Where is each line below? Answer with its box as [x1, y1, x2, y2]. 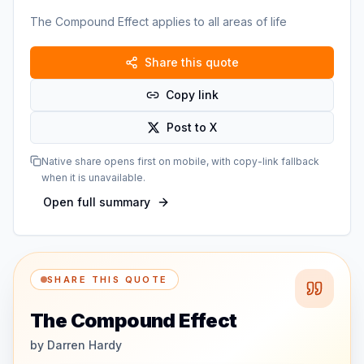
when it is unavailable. [41, 171, 145, 184]
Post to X [167, 120, 217, 134]
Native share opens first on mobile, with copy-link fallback [41, 155, 319, 167]
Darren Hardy [47, 338, 122, 352]
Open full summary [43, 195, 150, 209]
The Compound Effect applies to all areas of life [30, 15, 287, 28]
